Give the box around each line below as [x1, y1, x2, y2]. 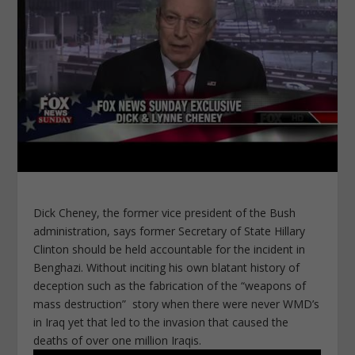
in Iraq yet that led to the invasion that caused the [33, 315, 289, 330]
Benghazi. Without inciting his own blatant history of [33, 260, 300, 276]
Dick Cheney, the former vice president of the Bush [33, 205, 296, 221]
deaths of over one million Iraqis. [33, 333, 202, 349]
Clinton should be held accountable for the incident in [33, 242, 306, 258]
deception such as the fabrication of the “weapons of [33, 278, 307, 294]
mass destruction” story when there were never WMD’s [33, 296, 320, 312]
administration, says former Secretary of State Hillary [33, 223, 306, 239]
